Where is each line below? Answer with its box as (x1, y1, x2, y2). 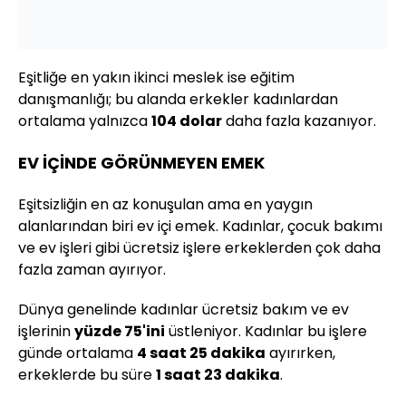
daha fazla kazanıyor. (222, 111, 376, 132)
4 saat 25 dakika (137, 343, 266, 364)
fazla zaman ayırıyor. (18, 259, 166, 281)
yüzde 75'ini (74, 321, 165, 343)
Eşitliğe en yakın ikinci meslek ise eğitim (18, 67, 295, 89)
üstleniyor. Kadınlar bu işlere (165, 321, 367, 343)
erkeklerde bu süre (18, 364, 156, 386)
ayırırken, (266, 343, 335, 364)
